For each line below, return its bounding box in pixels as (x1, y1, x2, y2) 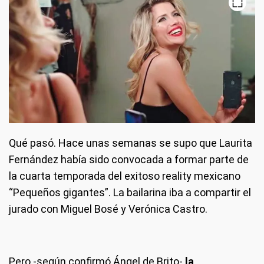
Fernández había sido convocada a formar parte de (9, 153, 249, 166)
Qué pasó (9, 137, 54, 150)
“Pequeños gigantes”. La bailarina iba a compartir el (9, 186, 251, 199)
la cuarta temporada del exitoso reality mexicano (9, 170, 240, 183)
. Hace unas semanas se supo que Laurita (54, 137, 252, 150)
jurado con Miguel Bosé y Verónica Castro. (9, 203, 207, 216)
